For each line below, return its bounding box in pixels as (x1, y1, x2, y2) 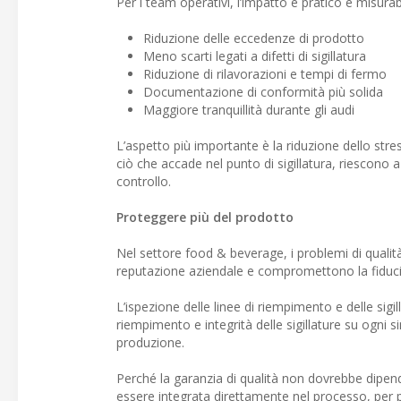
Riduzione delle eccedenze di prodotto (143, 30, 364, 47)
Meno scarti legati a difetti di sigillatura (143, 47, 366, 64)
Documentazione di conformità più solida (143, 83, 383, 100)
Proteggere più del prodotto (116, 209, 294, 226)
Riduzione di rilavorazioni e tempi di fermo (143, 65, 387, 82)
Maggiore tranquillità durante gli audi (143, 101, 354, 118)
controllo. (116, 173, 171, 190)
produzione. (116, 334, 184, 351)
